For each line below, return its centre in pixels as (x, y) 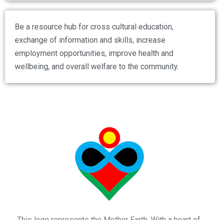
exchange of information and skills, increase (90, 40)
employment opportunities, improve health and (94, 54)
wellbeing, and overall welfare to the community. (97, 67)
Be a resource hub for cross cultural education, (94, 27)
